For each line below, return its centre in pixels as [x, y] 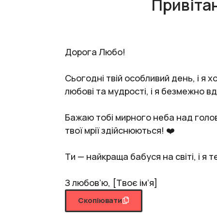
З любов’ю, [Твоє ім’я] [111, 183]
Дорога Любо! [95, 52]
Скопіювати [100, 200]
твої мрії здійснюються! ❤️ [120, 130]
